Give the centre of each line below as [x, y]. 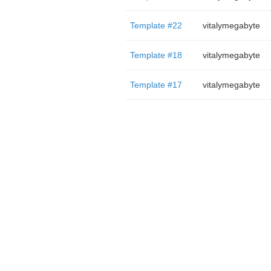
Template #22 [156, 25]
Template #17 [156, 85]
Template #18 [156, 55]
